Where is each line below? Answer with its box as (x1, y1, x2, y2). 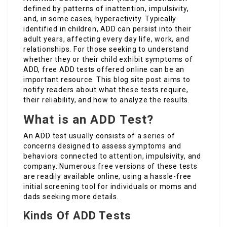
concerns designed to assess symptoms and (23, 142, 181, 150)
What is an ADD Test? (23, 112, 154, 127)
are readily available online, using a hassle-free (23, 172, 192, 181)
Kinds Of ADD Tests (23, 209, 131, 222)
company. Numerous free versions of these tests (23, 162, 198, 171)
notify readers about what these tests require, (23, 86, 188, 94)
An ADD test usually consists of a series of (23, 132, 175, 140)
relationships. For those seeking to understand (23, 45, 189, 54)
